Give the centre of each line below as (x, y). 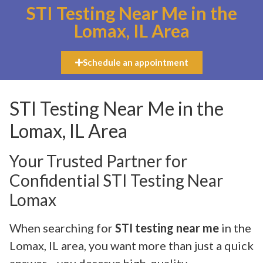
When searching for (62, 228)
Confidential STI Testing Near (116, 181)
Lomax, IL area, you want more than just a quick (131, 246)
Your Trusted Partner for (98, 161)
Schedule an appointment (135, 62)
